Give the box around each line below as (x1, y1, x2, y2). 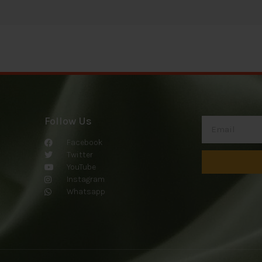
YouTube (66, 161, 96, 172)
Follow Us (44, 114, 92, 127)
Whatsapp (66, 186, 105, 196)
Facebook (66, 137, 103, 147)
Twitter (66, 149, 93, 160)
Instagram (66, 174, 105, 184)
